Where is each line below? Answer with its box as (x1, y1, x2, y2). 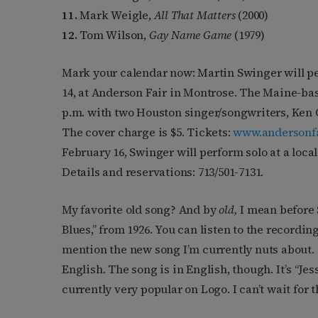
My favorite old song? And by (62, 202, 219, 218)
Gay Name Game (148, 27, 235, 43)
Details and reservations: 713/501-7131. (62, 164, 264, 180)
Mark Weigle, (79, 7, 154, 23)
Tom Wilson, (79, 27, 149, 43)
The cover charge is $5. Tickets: (62, 124, 234, 141)
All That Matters (153, 7, 238, 23)
